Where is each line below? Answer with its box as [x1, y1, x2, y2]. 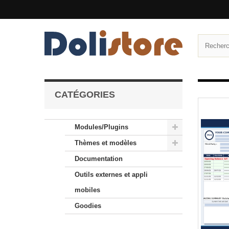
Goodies [75, 202, 101, 210]
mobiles [75, 186, 100, 194]
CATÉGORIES [55, 89, 115, 100]
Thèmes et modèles [75, 139, 136, 147]
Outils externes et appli [75, 171, 148, 178]
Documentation [75, 155, 123, 163]
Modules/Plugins [75, 123, 128, 131]
